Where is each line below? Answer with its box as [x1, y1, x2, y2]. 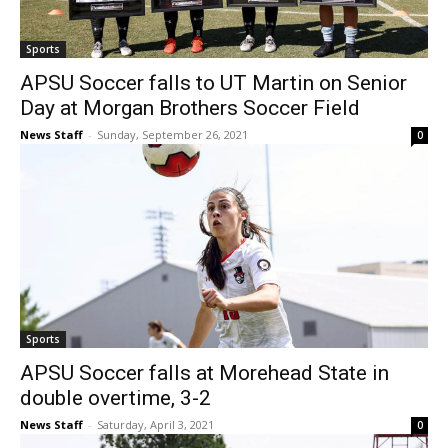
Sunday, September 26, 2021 [97, 127, 248, 143]
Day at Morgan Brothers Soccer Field [20, 96, 360, 121]
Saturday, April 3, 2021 [97, 417, 214, 433]
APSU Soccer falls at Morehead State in [20, 361, 389, 386]
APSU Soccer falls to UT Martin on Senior [20, 71, 407, 96]
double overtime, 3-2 [20, 386, 211, 411]
